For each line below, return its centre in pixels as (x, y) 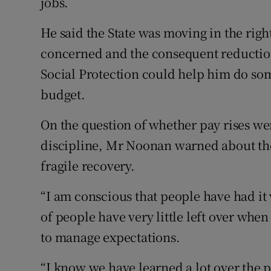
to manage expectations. (110, 237)
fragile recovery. (88, 166)
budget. (63, 94)
